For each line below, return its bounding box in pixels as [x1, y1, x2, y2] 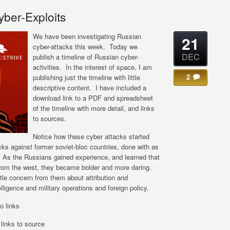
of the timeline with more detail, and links [33, 103, 155, 113]
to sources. [33, 113, 66, 123]
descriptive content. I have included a [33, 83, 146, 92]
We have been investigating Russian [33, 31, 141, 41]
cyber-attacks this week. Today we [33, 42, 138, 51]
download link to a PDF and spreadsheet [33, 93, 153, 103]
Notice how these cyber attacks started [33, 131, 149, 141]
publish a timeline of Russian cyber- [33, 52, 139, 62]
